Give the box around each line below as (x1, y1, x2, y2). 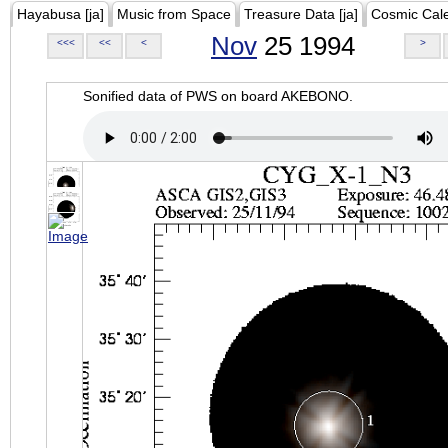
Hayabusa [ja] (17, 6, 104, 22)
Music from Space (117, 6, 231, 22)
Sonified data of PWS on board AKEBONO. (83, 88, 353, 104)
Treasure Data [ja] (244, 6, 358, 22)
